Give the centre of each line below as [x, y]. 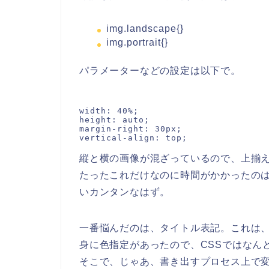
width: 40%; [109, 111]
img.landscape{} [145, 28]
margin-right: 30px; [131, 129]
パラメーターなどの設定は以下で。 [160, 71]
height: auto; [114, 120]
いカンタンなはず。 [125, 192]
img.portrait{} [137, 43]
